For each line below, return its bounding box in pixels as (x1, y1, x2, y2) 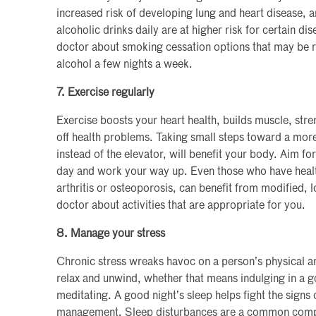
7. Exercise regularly (56, 87, 154, 99)
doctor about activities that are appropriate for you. (56, 200, 305, 212)
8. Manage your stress (56, 229, 165, 240)
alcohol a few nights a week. (56, 59, 193, 71)
